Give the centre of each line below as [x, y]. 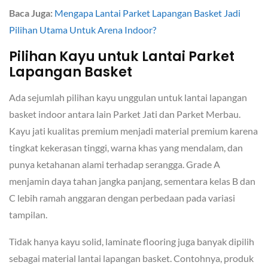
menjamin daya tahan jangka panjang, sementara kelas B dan [132, 181]
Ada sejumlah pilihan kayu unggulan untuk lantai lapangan [128, 98]
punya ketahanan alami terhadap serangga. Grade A [115, 165]
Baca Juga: [31, 13]
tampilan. [28, 215]
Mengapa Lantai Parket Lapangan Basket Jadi [147, 13]
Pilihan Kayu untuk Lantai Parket [122, 57]
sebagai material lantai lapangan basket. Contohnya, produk [131, 258]
